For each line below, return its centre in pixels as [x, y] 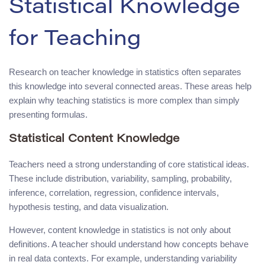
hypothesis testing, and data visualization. [89, 206]
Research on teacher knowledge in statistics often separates [125, 72]
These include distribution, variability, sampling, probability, [120, 178]
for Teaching [75, 40]
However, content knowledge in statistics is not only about [120, 230]
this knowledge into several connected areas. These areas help [130, 86]
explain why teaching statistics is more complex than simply [124, 100]
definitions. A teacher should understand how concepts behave [129, 244]
